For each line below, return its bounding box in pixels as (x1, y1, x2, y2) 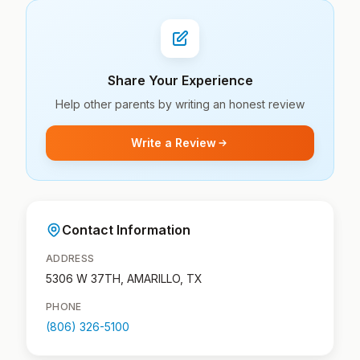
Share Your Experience (107, 72, 253, 88)
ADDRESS (46, 252, 95, 264)
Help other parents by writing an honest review (55, 97, 305, 111)
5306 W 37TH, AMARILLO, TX (46, 272, 202, 285)
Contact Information (62, 222, 190, 238)
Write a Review (131, 136, 216, 149)
